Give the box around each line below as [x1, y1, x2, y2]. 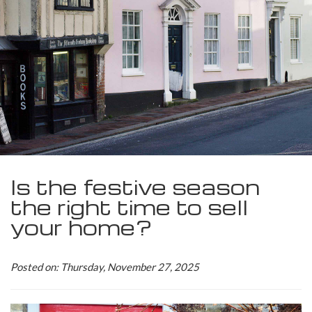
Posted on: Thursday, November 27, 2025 [10, 260, 199, 273]
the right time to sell [10, 194, 248, 220]
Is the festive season [10, 173, 260, 200]
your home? [10, 214, 153, 240]
